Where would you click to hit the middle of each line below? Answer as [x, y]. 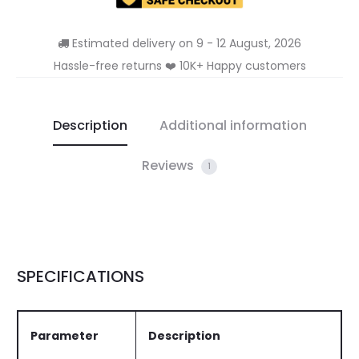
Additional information [233, 125]
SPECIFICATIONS [81, 276]
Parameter [65, 336]
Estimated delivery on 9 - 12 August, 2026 [185, 43]
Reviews [169, 165]
